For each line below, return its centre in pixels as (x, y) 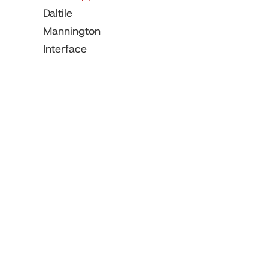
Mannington (72, 31)
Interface (65, 49)
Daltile (58, 13)
